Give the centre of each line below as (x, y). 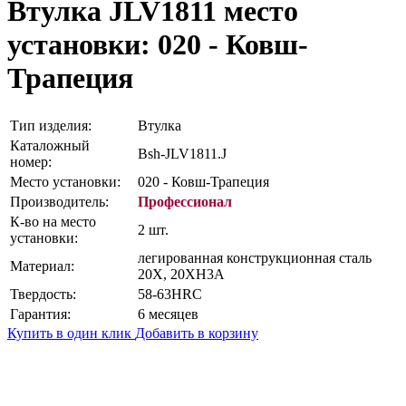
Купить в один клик (71, 333)
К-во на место (53, 221)
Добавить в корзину (197, 333)
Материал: (42, 266)
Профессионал (185, 201)
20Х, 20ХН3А (181, 274)
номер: (31, 161)
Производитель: (59, 201)
